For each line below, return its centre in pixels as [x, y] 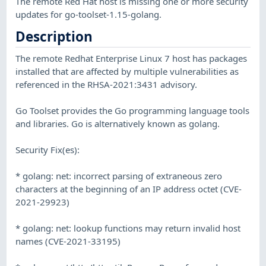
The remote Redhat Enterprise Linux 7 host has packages [132, 58]
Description [54, 37]
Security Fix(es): [48, 149]
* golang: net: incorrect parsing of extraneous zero [119, 175]
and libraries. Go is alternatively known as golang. [118, 123]
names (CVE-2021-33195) [68, 241]
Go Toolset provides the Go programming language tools [133, 110]
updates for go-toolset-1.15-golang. [89, 14]
